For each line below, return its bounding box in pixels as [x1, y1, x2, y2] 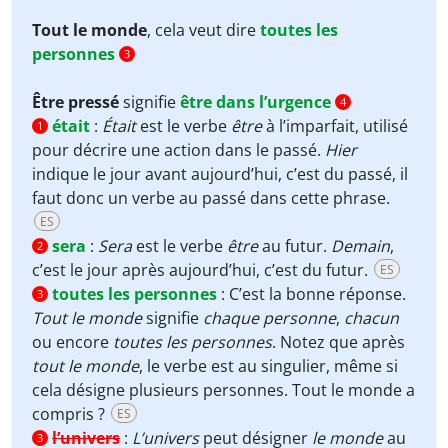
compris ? [32, 403, 109, 425]
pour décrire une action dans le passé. [32, 139, 325, 161]
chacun [344, 307, 399, 329]
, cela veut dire [147, 19, 260, 41]
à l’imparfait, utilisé [262, 115, 408, 137]
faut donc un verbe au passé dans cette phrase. [32, 187, 390, 209]
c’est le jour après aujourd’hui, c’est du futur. [32, 259, 372, 281]
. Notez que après [272, 331, 405, 353]
